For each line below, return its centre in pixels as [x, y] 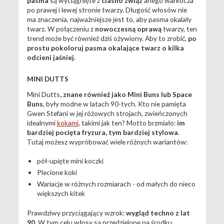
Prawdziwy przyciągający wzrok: [76, 212]
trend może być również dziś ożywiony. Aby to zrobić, [107, 38]
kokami [67, 122]
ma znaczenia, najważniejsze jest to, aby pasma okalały [109, 19]
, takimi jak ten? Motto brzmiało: [127, 122]
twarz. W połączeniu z [61, 28]
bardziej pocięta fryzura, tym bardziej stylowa [102, 132]
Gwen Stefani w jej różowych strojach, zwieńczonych [107, 113]
